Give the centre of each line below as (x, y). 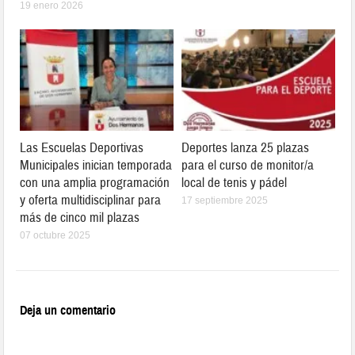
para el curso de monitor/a (248, 165)
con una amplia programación (95, 182)
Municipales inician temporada (96, 165)
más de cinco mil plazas (80, 217)
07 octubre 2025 (55, 235)
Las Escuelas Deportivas (82, 147)
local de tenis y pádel (234, 182)
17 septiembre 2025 (225, 200)
